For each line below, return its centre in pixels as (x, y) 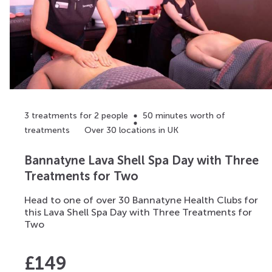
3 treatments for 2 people (76, 116)
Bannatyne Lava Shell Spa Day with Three (141, 160)
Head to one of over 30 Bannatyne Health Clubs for (141, 200)
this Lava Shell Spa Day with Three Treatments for (138, 212)
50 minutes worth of (184, 116)
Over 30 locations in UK (131, 131)
